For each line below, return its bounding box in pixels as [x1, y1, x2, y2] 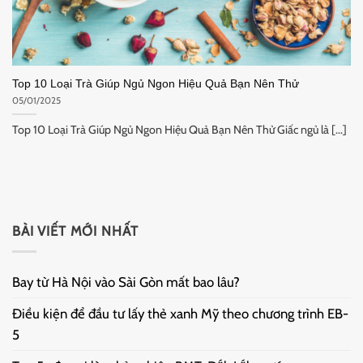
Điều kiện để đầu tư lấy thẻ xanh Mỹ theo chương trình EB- [12, 305, 348, 322]
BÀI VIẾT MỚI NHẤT [12, 222, 139, 239]
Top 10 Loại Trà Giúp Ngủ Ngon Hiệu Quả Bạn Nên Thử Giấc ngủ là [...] [11, 122, 347, 137]
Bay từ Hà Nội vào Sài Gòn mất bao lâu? [12, 273, 240, 290]
